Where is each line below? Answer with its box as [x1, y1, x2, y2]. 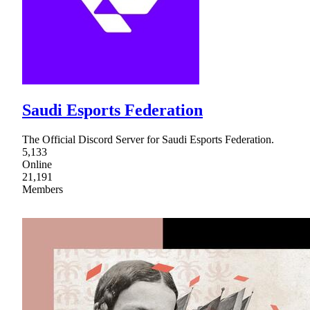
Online [22, 158, 52, 170]
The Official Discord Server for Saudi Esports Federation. [22, 133, 274, 145]
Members [22, 183, 63, 195]
